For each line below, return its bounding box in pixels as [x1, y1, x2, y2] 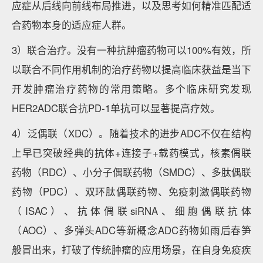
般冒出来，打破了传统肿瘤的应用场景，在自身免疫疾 [12, 242, 251, 257]
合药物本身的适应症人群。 [12, 18, 131, 32]
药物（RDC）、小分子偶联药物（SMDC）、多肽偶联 [12, 165, 251, 179]
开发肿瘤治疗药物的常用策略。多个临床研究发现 [12, 82, 251, 96]
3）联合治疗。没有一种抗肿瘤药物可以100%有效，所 [12, 43, 251, 57]
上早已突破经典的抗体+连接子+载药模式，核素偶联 [12, 146, 251, 160]
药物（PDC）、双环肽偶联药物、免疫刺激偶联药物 [12, 184, 251, 198]
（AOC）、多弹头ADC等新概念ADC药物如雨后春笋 [12, 223, 251, 237]
